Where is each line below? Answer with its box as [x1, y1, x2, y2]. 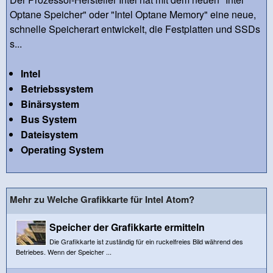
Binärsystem [20, 96, 79, 111]
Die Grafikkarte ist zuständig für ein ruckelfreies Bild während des [49, 236, 243, 246]
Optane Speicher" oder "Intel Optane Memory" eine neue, [10, 7, 256, 21]
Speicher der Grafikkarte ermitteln [49, 219, 205, 234]
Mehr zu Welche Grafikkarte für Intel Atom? [10, 192, 194, 206]
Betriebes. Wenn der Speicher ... [16, 246, 112, 257]
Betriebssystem [20, 81, 93, 96]
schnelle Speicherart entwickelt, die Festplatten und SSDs [10, 21, 260, 36]
